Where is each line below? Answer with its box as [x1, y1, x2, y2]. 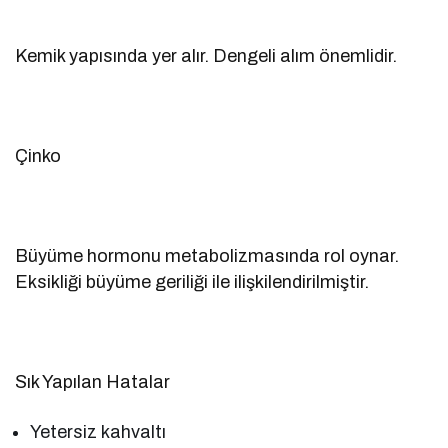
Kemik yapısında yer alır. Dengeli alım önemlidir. [15, 45, 398, 66]
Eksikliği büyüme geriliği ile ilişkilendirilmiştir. [15, 271, 370, 292]
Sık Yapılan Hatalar [15, 371, 171, 392]
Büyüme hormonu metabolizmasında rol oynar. [15, 245, 400, 266]
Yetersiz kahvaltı [30, 421, 167, 442]
